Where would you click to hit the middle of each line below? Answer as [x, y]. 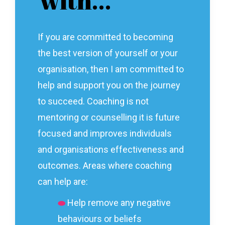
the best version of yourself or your [108, 53]
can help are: [63, 182]
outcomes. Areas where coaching [105, 165]
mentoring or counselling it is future [109, 117]
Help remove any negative [119, 203]
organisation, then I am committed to [111, 69]
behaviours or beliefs [100, 219]
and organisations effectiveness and [111, 149]
